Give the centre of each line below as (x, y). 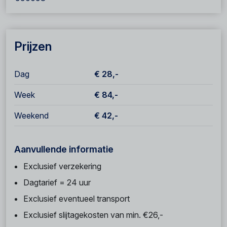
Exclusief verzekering (62, 166)
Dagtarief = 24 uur (57, 182)
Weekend (31, 116)
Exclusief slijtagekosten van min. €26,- (93, 215)
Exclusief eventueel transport (77, 199)
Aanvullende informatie (64, 149)
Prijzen (33, 46)
